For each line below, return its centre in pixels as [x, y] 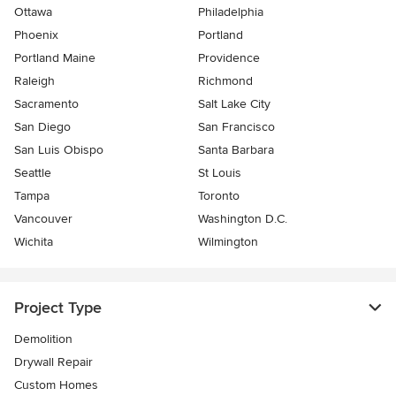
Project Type [58, 307]
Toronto [219, 195]
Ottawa [33, 11]
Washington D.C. [243, 218]
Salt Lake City [234, 103]
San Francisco [236, 126]
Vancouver [43, 218]
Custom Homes [56, 385]
